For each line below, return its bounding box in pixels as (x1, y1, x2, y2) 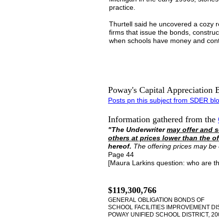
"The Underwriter (108, 126, 167, 133)
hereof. (108, 142, 133, 150)
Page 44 (108, 151, 134, 158)
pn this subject (125, 96, 172, 104)
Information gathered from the (108, 114, 218, 124)
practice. (109, 3, 135, 11)
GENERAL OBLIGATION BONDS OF (108, 197, 204, 203)
